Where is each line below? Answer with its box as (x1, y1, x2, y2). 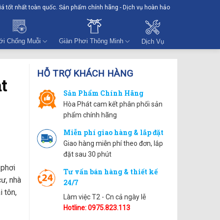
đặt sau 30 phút (63, 150, 111, 158)
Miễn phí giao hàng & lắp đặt (63, 128, 164, 137)
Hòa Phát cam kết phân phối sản (63, 100, 163, 108)
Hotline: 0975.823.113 (63, 204, 130, 212)
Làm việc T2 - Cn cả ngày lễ (63, 193, 146, 201)
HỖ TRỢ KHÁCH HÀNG (36, 68, 133, 79)
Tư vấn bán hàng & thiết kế (63, 167, 158, 176)
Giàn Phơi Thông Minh (58, 37, 123, 45)
